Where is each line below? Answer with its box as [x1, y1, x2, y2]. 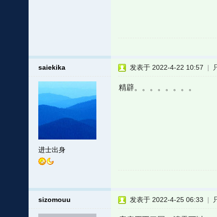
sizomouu [38, 196, 71, 203]
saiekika [38, 63, 65, 71]
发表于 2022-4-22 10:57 [129, 63, 203, 71]
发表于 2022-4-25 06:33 [129, 196, 203, 203]
